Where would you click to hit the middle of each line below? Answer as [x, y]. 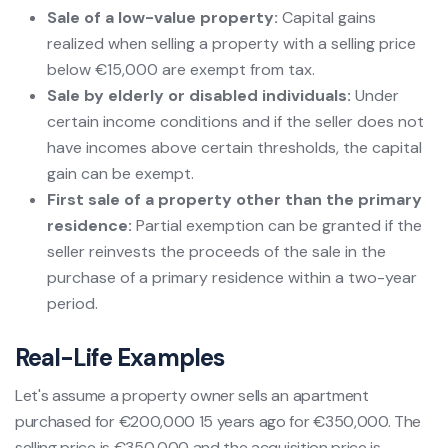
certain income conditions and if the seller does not [235, 121]
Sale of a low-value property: [162, 17]
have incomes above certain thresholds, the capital [234, 147]
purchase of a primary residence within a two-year [232, 277]
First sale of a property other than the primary [234, 199]
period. [72, 303]
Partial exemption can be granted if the [277, 225]
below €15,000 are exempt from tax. [181, 69]
